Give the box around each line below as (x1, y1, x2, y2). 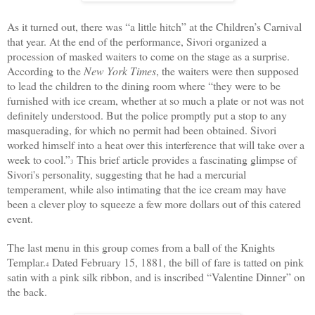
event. (7, 210, 33, 226)
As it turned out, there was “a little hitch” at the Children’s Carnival (7, 18, 302, 34)
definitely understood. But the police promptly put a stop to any (7, 107, 287, 122)
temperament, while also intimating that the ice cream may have (7, 181, 286, 196)
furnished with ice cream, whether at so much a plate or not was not (7, 92, 304, 108)
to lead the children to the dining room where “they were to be (7, 77, 281, 93)
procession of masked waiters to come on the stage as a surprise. (7, 48, 290, 63)
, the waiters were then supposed (156, 63, 299, 78)
